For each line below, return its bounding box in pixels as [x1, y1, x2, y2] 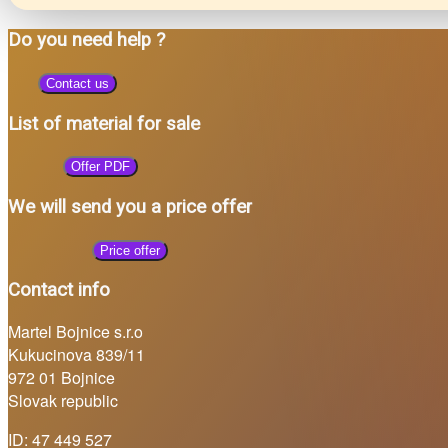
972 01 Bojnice [8, 366, 115, 390]
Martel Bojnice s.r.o [8, 320, 143, 344]
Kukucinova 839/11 [8, 343, 145, 367]
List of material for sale [8, 112, 200, 135]
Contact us [46, 75, 109, 91]
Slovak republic [8, 389, 118, 413]
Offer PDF [71, 159, 131, 175]
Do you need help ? [8, 29, 165, 52]
